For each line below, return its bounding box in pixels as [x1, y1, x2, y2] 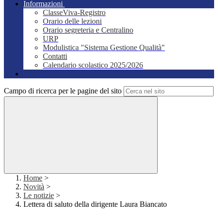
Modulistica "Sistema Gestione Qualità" [43, 43, 165, 52]
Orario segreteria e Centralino [43, 26, 133, 35]
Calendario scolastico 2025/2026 [43, 61, 143, 70]
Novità [23, 182, 44, 191]
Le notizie [23, 191, 54, 200]
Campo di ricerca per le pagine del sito [4, 87, 122, 95]
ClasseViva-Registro [43, 8, 106, 17]
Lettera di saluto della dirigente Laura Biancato [23, 200, 167, 209]
